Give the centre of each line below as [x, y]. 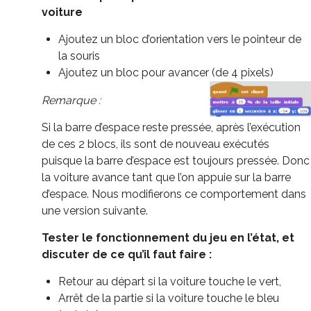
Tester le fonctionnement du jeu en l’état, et [168, 237]
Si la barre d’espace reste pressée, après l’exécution [171, 127]
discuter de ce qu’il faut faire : [127, 254]
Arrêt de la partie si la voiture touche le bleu [169, 298]
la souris [79, 56]
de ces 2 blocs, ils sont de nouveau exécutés [155, 144]
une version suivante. [95, 210]
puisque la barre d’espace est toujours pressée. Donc [176, 160]
